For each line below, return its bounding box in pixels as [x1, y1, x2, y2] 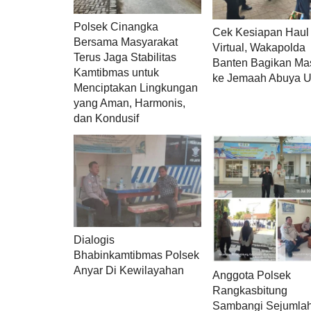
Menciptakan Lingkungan [74, 81, 198, 94]
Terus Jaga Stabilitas [74, 51, 176, 63]
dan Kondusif [74, 112, 139, 124]
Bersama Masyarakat [74, 35, 178, 48]
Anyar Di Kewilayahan [74, 264, 184, 277]
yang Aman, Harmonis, [74, 96, 185, 109]
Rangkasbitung [212, 285, 288, 297]
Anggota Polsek [212, 269, 292, 282]
